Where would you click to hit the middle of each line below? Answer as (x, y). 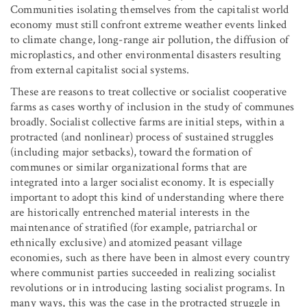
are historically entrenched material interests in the (130, 213)
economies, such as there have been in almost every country (150, 258)
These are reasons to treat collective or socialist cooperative (149, 92)
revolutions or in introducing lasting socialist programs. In (148, 288)
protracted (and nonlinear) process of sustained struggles (142, 137)
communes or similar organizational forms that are (129, 168)
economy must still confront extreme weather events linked (149, 25)
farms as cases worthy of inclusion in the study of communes (152, 107)
